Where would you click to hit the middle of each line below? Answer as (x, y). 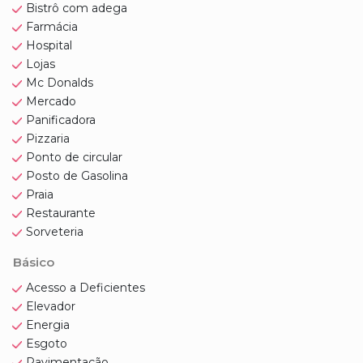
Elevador (51, 306)
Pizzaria (48, 139)
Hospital (49, 45)
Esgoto (47, 344)
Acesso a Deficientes (85, 288)
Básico (34, 262)
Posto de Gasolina (77, 176)
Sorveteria (55, 232)
